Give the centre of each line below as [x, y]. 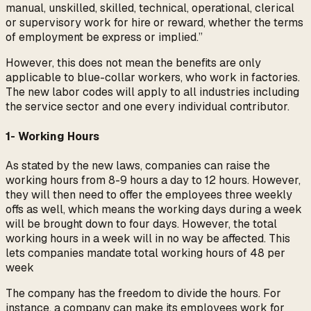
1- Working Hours [52, 136]
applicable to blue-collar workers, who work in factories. [153, 78]
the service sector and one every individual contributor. [148, 107]
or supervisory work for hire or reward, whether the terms [154, 23]
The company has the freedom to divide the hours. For [143, 293]
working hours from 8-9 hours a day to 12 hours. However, [153, 180]
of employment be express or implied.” [104, 37]
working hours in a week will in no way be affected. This [148, 238]
